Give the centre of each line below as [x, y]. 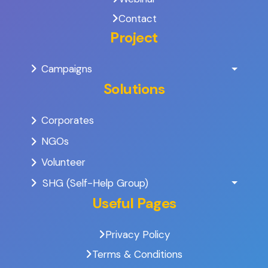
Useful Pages [134, 203]
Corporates [67, 121]
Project [134, 38]
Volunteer [63, 162]
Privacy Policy [137, 234]
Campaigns [66, 69]
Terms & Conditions [137, 254]
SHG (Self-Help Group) [94, 183]
